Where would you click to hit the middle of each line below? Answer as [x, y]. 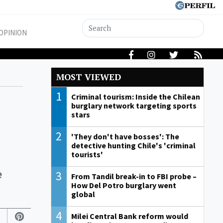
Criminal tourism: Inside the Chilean [135, 97]
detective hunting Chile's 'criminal [133, 146]
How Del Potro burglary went [123, 185]
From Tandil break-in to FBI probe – [134, 176]
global [83, 194]
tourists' [87, 155]
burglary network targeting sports [134, 106]
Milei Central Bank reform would [129, 216]
